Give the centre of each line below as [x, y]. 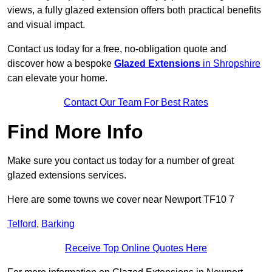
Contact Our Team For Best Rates [136, 103]
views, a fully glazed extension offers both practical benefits [134, 10]
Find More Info [75, 132]
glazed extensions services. [67, 175]
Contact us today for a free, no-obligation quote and [117, 49]
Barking [58, 224]
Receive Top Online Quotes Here [136, 248]
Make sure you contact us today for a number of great [121, 161]
